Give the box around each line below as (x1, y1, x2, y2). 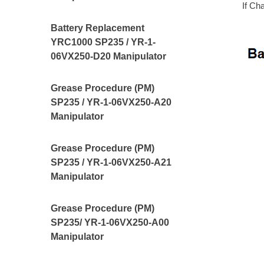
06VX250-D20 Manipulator (51, 51, 167, 61)
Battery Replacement (51, 23, 145, 33)
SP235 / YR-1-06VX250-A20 (51, 97, 172, 107)
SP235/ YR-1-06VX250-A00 (51, 217, 170, 227)
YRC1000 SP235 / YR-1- (51, 37, 156, 47)
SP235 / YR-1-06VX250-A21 (51, 157, 172, 167)
